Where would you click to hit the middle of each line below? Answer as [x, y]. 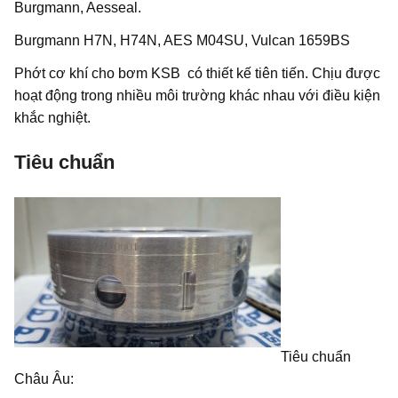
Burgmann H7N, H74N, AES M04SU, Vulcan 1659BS [182, 41]
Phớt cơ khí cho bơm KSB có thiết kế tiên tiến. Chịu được [197, 74]
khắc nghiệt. [52, 118]
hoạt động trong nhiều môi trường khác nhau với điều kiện [197, 96]
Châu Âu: [44, 379]
